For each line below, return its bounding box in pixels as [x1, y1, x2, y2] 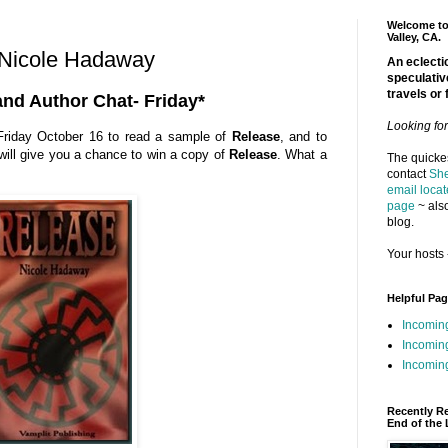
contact [386, 166, 429, 181]
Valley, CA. [386, 30, 441, 43]
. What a [276, 146, 327, 162]
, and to [279, 128, 327, 144]
